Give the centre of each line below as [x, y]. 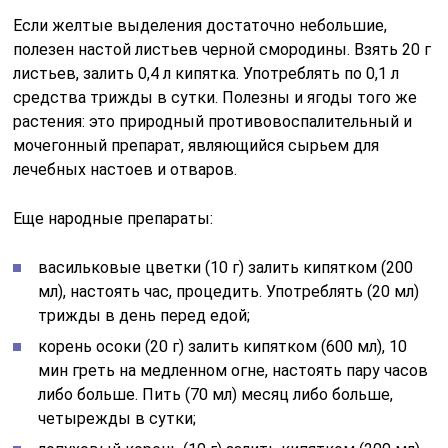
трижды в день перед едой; [144, 315]
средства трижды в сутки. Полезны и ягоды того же [215, 97]
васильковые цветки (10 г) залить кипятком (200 [226, 267]
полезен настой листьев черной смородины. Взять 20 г [222, 49]
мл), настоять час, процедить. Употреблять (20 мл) [229, 291]
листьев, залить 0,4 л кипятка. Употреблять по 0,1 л [206, 73]
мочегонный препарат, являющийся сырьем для [196, 145]
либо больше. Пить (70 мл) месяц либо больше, [216, 394]
